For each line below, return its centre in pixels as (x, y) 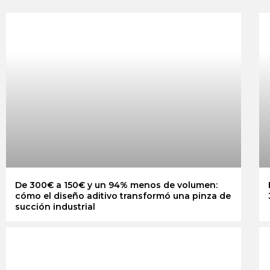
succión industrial (55, 207)
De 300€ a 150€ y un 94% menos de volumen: (116, 185)
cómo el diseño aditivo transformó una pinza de (123, 196)
